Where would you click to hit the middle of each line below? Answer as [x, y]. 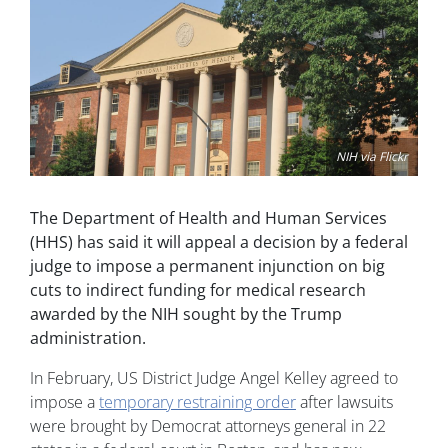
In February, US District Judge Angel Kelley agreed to [214, 378]
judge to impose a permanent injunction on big [207, 266]
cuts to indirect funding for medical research [198, 290]
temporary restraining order [197, 402]
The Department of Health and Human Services [208, 218]
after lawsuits [344, 402]
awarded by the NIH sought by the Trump [186, 314]
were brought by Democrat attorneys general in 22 [208, 426]
